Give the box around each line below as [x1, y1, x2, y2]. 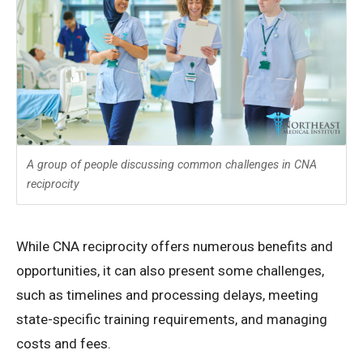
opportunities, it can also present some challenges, [16, 263, 324, 280]
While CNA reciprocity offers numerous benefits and [16, 238, 333, 255]
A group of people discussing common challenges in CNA [27, 158, 317, 173]
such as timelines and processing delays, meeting [16, 287, 318, 304]
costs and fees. [16, 335, 111, 352]
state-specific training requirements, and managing [16, 311, 327, 328]
